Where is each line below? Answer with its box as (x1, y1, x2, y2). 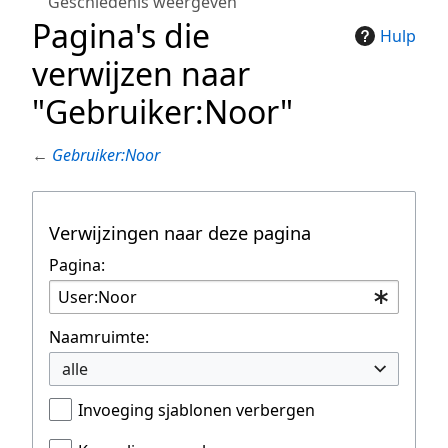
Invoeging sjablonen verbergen (78, 399, 315, 422)
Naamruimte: (49, 326, 149, 349)
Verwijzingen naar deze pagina (49, 220, 311, 246)
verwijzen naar (32, 52, 250, 96)
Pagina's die (32, 14, 210, 58)
